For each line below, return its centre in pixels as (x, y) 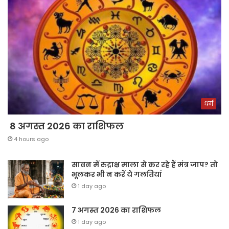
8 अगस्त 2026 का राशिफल (66, 126)
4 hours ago (31, 139)
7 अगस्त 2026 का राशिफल (116, 210)
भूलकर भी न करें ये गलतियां (117, 174)
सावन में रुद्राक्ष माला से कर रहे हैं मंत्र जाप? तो (145, 164)
